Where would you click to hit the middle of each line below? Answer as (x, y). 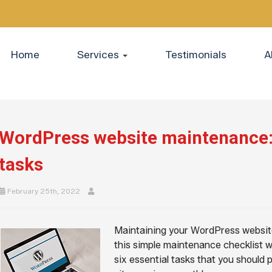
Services (99, 55)
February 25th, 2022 (42, 191)
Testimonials (195, 55)
